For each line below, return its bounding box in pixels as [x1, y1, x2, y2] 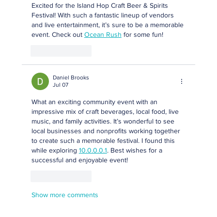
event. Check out [31, 31, 84, 39]
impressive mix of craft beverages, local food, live [31, 108, 181, 116]
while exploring [31, 146, 79, 155]
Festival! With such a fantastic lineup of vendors [31, 11, 176, 19]
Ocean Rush [84, 31, 122, 39]
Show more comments [31, 191, 98, 199]
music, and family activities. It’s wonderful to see [31, 117, 176, 125]
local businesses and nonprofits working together [31, 127, 182, 135]
